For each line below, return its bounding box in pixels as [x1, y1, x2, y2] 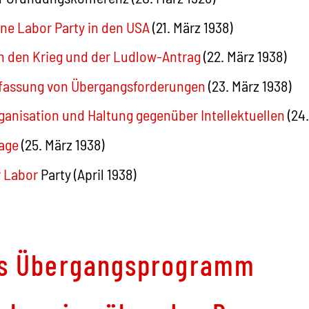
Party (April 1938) [38, 164, 137, 183]
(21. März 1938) [150, 17, 233, 36]
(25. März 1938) [19, 134, 105, 153]
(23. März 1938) [206, 76, 292, 94]
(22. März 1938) [201, 47, 287, 66]
